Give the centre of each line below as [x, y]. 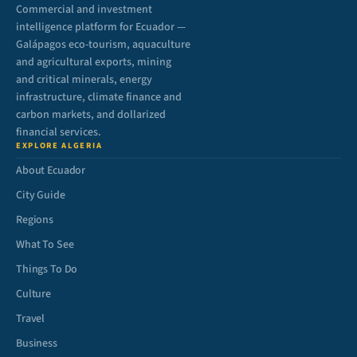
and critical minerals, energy [84, 80]
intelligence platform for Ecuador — [101, 27]
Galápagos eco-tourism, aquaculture [103, 45]
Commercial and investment [84, 10]
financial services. [59, 132]
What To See [45, 245]
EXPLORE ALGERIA [59, 145]
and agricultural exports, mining [94, 62]
